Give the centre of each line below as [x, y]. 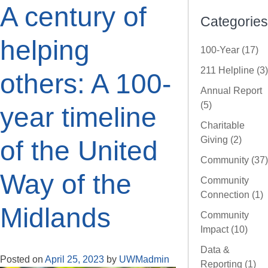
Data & [215, 250]
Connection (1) [232, 195]
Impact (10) [224, 230]
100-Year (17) [229, 50]
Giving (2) [221, 140]
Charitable [223, 126]
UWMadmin [144, 259]
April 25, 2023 [74, 259]
